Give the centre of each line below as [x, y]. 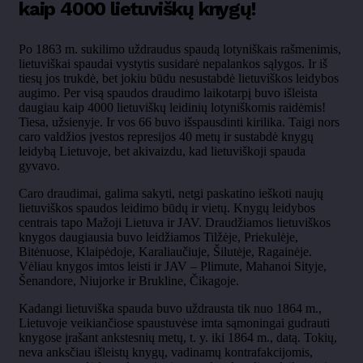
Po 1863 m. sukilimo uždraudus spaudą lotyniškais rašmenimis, [180, 49]
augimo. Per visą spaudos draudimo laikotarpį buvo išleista [168, 93]
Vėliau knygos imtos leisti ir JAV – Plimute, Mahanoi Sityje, [173, 267]
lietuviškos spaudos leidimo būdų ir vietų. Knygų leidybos [167, 208]
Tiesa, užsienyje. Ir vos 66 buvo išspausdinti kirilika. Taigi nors [179, 122]
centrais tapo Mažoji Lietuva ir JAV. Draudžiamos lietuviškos [175, 223]
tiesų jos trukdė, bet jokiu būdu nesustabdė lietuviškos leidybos [179, 79]
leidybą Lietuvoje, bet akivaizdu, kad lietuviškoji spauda [162, 152]
